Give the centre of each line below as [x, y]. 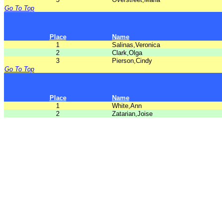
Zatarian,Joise [132, 114]
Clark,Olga [127, 53]
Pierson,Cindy [132, 61]
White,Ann [127, 106]
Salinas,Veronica [136, 45]
